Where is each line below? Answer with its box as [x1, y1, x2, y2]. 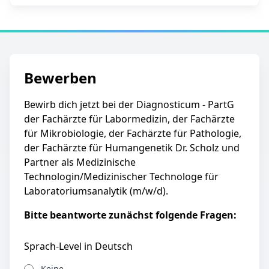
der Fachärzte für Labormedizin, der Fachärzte [24, 112, 235, 125]
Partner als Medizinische [24, 156, 136, 169]
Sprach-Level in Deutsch [24, 240, 133, 253]
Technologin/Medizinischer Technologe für [24, 170, 219, 183]
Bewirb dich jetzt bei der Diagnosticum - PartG [24, 98, 234, 111]
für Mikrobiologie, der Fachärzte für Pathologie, [24, 127, 241, 140]
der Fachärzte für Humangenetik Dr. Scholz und [24, 141, 240, 154]
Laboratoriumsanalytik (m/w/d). [24, 184, 168, 198]
